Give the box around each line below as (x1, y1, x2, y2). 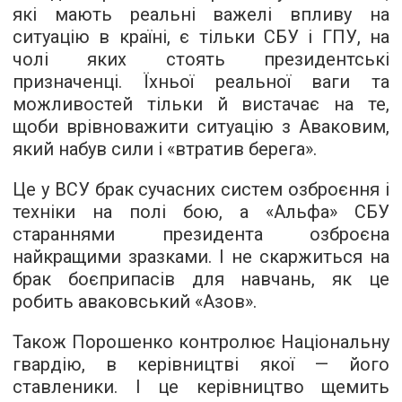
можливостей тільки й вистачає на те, (13, 93, 389, 116)
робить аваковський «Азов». (13, 291, 257, 313)
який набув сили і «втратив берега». (13, 138, 317, 161)
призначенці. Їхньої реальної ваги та (13, 71, 389, 93)
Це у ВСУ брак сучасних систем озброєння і (13, 179, 389, 201)
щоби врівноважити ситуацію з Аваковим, (13, 116, 389, 138)
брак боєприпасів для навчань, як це (13, 268, 389, 291)
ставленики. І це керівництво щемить (13, 376, 389, 398)
